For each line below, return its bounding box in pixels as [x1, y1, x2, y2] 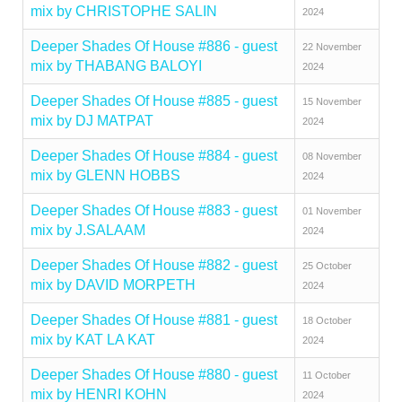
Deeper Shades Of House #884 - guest [31, 148, 277, 163]
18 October [302, 315, 352, 326]
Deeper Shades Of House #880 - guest [31, 367, 277, 382]
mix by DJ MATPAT [31, 113, 153, 128]
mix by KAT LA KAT [31, 332, 155, 347]
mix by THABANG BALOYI [31, 58, 202, 74]
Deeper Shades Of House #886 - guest [31, 39, 277, 54]
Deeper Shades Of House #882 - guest [31, 258, 277, 273]
